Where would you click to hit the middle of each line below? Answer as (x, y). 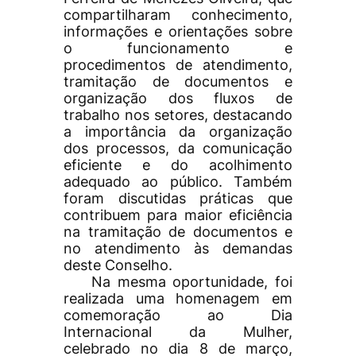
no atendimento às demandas (178, 249)
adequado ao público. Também (178, 182)
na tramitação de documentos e (178, 232)
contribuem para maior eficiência (178, 215)
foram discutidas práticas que (178, 199)
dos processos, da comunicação (178, 149)
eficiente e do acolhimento (178, 165)
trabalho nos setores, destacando (178, 115)
